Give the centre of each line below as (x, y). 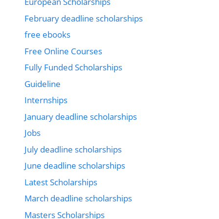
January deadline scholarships (81, 116)
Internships (46, 100)
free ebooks (47, 35)
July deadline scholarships (73, 149)
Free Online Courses (63, 51)
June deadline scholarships (75, 166)
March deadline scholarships (78, 198)
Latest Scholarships (61, 182)
